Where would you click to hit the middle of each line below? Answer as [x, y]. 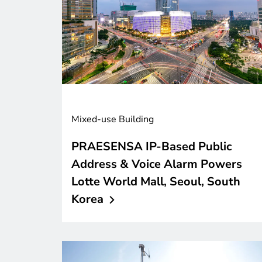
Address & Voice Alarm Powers [157, 164]
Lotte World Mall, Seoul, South [156, 181]
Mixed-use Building [113, 119]
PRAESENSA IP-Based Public [151, 146]
